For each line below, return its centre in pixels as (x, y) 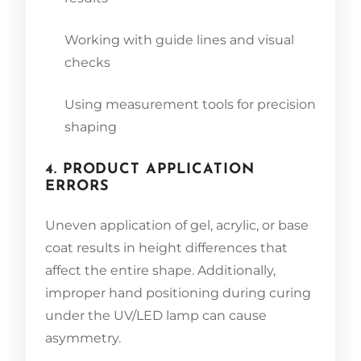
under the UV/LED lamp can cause (156, 315)
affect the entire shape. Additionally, (160, 270)
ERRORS (77, 186)
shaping (91, 127)
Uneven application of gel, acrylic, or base (177, 225)
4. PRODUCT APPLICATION (150, 169)
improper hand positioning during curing (178, 293)
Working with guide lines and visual (179, 39)
